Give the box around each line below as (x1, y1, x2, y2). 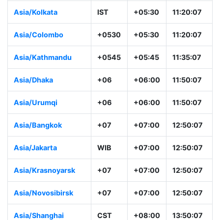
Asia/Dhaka (14, 76, 53, 84)
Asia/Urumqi (14, 98, 57, 107)
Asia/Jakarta (14, 143, 57, 152)
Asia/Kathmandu (14, 53, 72, 62)
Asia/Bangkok (14, 121, 62, 130)
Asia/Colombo (14, 30, 63, 39)
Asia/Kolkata (14, 8, 57, 17)
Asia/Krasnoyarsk (14, 166, 75, 175)
